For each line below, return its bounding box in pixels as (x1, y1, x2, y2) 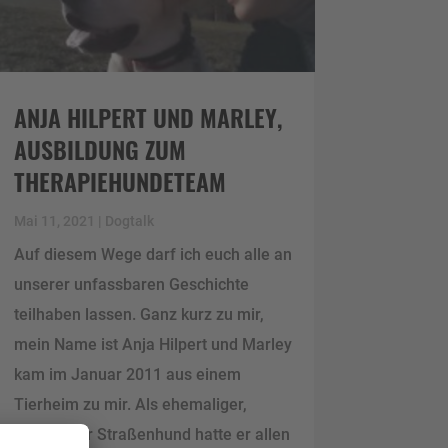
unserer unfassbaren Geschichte (13, 275, 249, 295)
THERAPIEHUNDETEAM (13, 163, 226, 200)
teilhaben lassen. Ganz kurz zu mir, (13, 305, 264, 325)
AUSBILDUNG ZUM (13, 131, 186, 168)
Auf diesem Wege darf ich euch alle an (13, 245, 292, 265)
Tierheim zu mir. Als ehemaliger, (13, 395, 247, 415)
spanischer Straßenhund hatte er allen (13, 425, 290, 445)
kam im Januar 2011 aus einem (13, 365, 241, 385)
